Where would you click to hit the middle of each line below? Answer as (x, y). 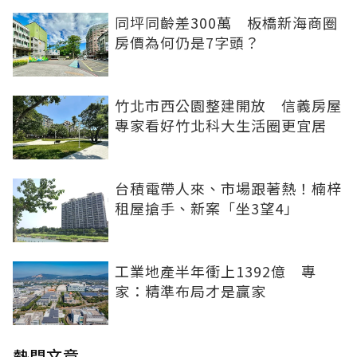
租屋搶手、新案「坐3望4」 (207, 208)
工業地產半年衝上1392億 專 (216, 271)
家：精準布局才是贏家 (190, 290)
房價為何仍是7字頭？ (187, 42)
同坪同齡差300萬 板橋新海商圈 (226, 22)
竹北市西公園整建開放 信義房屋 (228, 105)
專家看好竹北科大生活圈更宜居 (221, 125)
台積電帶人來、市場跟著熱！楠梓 (228, 188)
